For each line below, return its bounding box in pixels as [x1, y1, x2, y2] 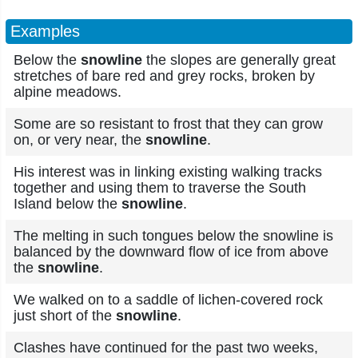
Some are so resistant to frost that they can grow [14, 116, 323, 132]
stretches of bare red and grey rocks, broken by [14, 68, 315, 84]
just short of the [14, 308, 116, 324]
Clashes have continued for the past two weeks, [14, 340, 318, 356]
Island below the [14, 196, 121, 212]
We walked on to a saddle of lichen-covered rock [14, 292, 323, 308]
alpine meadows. [14, 84, 121, 100]
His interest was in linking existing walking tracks [14, 164, 322, 180]
